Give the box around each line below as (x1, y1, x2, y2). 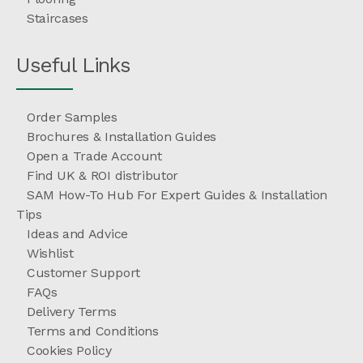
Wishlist (27, 246, 74, 261)
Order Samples (27, 109, 117, 125)
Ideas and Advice (27, 226, 128, 241)
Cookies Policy (27, 343, 112, 358)
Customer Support (27, 265, 140, 280)
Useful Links (16, 52, 130, 77)
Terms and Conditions (27, 323, 159, 339)
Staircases (27, 10, 88, 26)
